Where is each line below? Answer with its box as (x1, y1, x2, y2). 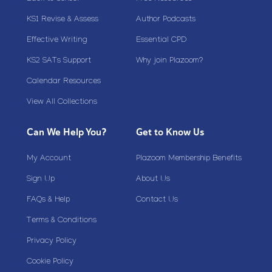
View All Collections (27, 98, 97, 107)
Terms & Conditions (27, 216, 97, 225)
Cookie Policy (27, 257, 73, 267)
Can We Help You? (27, 126, 106, 138)
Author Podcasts (136, 15, 195, 24)
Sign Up (27, 175, 55, 184)
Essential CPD (136, 36, 186, 45)
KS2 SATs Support (27, 56, 91, 66)
